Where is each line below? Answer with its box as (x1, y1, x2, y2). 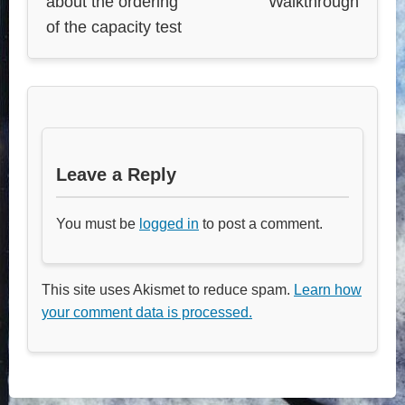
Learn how (294, 281, 362, 297)
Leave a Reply (56, 164, 176, 184)
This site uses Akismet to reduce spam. (42, 281, 294, 297)
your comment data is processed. (42, 304, 252, 320)
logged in (139, 215, 199, 231)
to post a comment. (199, 215, 323, 231)
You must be (56, 215, 139, 231)
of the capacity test (46, 17, 182, 36)
